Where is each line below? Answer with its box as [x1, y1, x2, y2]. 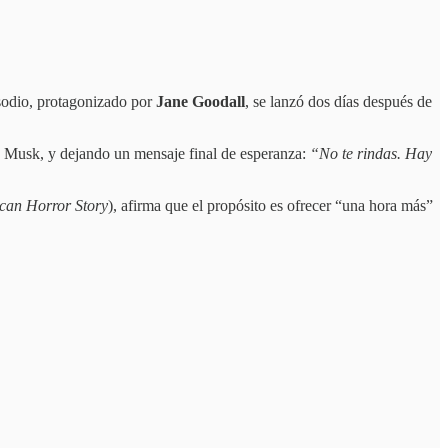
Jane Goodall [156, 93, 245, 111]
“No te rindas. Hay [310, 145, 432, 163]
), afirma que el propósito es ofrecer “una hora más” [108, 197, 433, 215]
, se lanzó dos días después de [245, 93, 432, 111]
